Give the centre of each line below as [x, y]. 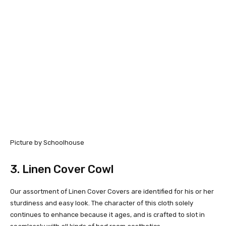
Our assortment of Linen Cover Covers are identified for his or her [112, 191]
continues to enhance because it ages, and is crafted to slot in [107, 214]
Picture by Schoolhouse [47, 142]
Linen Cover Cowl [68, 169]
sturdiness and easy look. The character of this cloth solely [102, 203]
